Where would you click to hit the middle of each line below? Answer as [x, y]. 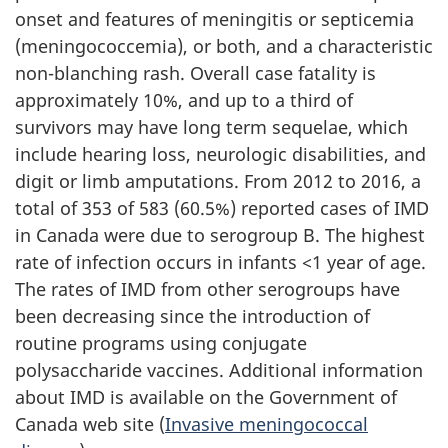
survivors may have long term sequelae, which [211, 127]
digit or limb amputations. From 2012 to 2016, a [218, 181]
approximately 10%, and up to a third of [184, 100]
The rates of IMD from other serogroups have [207, 289]
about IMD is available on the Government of [206, 397]
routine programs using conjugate [161, 343]
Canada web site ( [90, 424]
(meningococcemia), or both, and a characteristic [224, 46]
